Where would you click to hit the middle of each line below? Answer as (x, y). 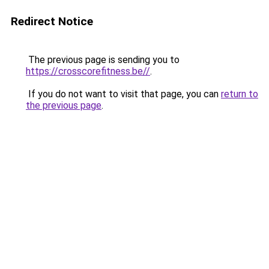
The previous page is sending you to (103, 60)
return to (240, 94)
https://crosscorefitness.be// (88, 71)
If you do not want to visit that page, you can (123, 94)
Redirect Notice (52, 21)
